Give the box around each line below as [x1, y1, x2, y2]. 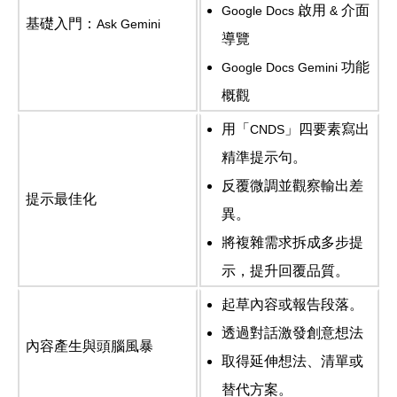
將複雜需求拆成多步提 [222, 235, 364, 251]
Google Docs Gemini [222, 60, 342, 75]
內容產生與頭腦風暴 [26, 339, 154, 354]
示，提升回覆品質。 [222, 263, 350, 279]
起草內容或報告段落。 [222, 297, 364, 313]
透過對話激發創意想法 [222, 325, 364, 341]
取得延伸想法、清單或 [222, 354, 364, 370]
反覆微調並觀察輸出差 [222, 178, 364, 194]
